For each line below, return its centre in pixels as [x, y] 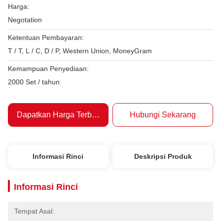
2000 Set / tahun [34, 82]
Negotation [25, 20]
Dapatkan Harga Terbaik [59, 115]
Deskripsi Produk [163, 156]
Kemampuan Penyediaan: [48, 69]
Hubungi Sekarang [163, 115]
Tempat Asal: [34, 211]
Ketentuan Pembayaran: [46, 37]
